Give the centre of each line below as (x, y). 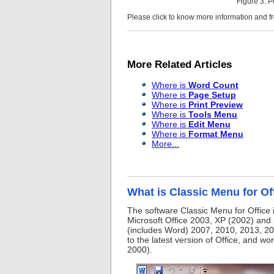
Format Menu (216, 134)
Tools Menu (213, 114)
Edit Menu (209, 124)
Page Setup (212, 94)
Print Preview (216, 104)
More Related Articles (180, 65)
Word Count (213, 85)
